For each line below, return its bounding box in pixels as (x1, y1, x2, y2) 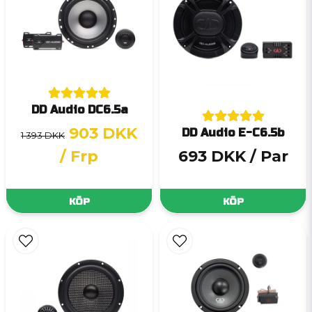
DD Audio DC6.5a (31, 103, 127, 117)
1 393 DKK (21, 130, 65, 141)
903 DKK (69, 124, 137, 143)
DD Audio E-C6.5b (182, 126, 284, 140)
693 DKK (178, 147, 246, 166)
